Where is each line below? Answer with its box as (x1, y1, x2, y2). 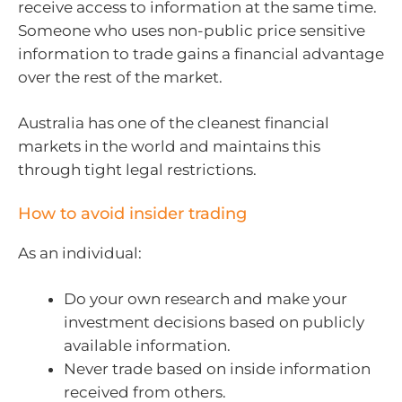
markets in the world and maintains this (18, 137, 320, 156)
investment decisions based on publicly (64, 313, 364, 332)
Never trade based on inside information (64, 360, 371, 379)
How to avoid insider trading (18, 203, 247, 223)
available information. (64, 336, 231, 355)
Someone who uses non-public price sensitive (18, 21, 365, 39)
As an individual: (18, 243, 142, 262)
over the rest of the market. (18, 67, 223, 86)
